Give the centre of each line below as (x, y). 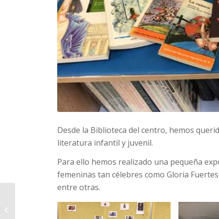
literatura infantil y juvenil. (106, 142)
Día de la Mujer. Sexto (49, 209)
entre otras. (79, 187)
